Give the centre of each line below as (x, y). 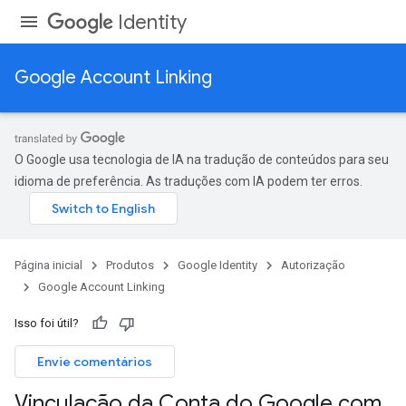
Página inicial (48, 265)
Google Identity (217, 265)
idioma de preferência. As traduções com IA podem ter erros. (188, 181)
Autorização (313, 265)
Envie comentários (95, 362)
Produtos (130, 265)
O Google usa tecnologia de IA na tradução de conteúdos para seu (202, 159)
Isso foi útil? (47, 323)
